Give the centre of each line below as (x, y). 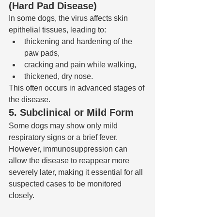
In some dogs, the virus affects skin (69, 18)
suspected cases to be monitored (66, 184)
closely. (22, 196)
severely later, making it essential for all (77, 172)
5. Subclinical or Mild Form (71, 113)
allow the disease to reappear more (70, 161)
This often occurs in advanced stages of (77, 88)
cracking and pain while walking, (80, 65)
